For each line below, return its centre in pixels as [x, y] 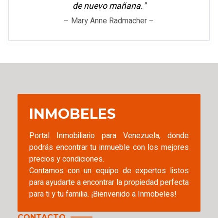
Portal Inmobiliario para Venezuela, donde [109, 136]
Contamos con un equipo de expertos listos [109, 171]
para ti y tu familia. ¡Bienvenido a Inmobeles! [103, 194]
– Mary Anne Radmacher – [109, 21]
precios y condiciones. [67, 159]
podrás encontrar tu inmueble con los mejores [109, 147]
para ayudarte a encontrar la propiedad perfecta [109, 182]
